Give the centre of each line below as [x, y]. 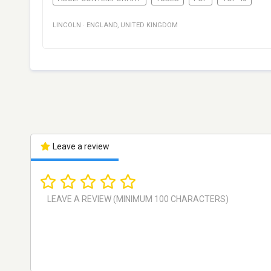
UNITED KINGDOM [149, 25]
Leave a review [80, 147]
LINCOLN [67, 25]
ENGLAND [102, 25]
